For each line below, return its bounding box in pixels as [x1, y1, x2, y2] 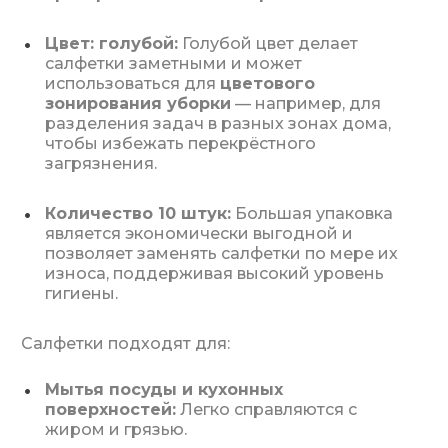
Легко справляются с [176, 400, 357, 419]
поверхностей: [45, 400, 176, 419]
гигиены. [45, 284, 118, 303]
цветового [220, 74, 315, 93]
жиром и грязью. [45, 420, 187, 439]
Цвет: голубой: [45, 34, 178, 53]
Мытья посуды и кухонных [45, 380, 283, 399]
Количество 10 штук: [45, 204, 231, 223]
